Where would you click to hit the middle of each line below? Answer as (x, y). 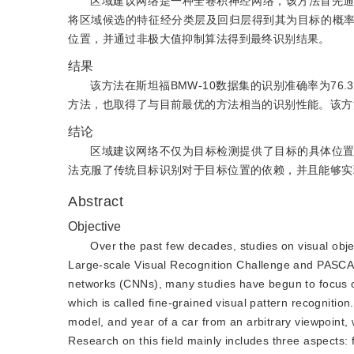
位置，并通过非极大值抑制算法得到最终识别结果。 (199, 39)
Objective (95, 226)
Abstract (98, 201)
